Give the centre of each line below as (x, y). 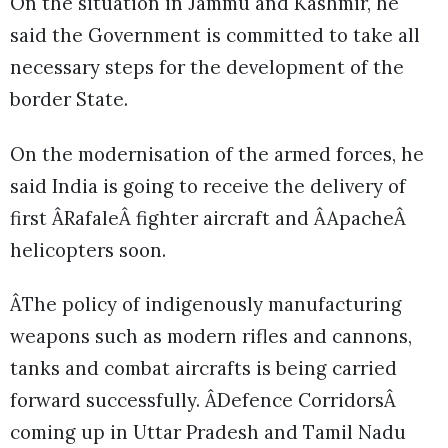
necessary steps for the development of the (207, 67)
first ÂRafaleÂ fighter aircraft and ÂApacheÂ (208, 217)
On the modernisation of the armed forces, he (217, 153)
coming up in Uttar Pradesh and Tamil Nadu (208, 431)
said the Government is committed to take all (215, 35)
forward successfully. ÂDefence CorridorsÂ (203, 399)
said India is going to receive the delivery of (208, 185)
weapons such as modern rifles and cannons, (211, 335)
